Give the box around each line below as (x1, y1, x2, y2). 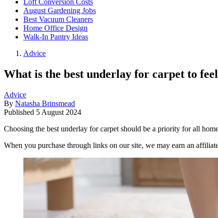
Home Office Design (23, 24, 88, 32)
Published (4, 108, 36, 116)
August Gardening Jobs (23, 6, 96, 15)
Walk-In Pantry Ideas (23, 33, 88, 41)
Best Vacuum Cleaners (23, 15, 93, 23)
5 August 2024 (36, 108, 81, 116)
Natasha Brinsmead (15, 99, 75, 108)
